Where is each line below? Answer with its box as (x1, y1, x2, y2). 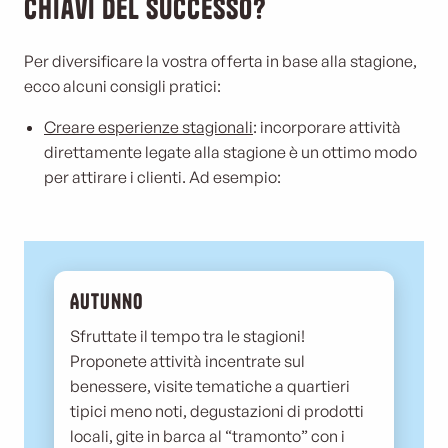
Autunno (70, 288, 143, 314)
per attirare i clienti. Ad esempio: (44, 167, 281, 187)
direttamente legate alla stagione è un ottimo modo (44, 142, 417, 162)
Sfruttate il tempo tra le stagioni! (70, 326, 305, 346)
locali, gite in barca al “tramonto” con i (70, 426, 345, 446)
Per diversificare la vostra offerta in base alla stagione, (24, 51, 417, 71)
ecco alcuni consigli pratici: (24, 76, 221, 96)
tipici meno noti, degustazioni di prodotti (70, 401, 364, 421)
